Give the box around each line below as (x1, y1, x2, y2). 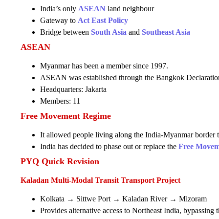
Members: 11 (40, 96, 80, 105)
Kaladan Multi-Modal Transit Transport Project (21, 175, 180, 184)
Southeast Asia (142, 27, 190, 36)
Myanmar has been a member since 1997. (40, 61, 168, 70)
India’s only (40, 4, 78, 13)
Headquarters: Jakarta (40, 85, 107, 93)
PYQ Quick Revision (21, 156, 99, 166)
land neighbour (106, 4, 154, 13)
